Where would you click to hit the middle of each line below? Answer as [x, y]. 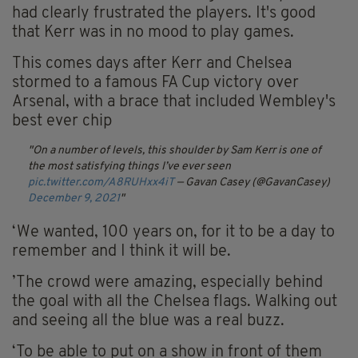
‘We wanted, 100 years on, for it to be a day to [173, 233]
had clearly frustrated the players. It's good [164, 14]
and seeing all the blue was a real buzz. [148, 322]
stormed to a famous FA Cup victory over [155, 84]
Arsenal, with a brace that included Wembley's [174, 103]
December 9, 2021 [74, 199]
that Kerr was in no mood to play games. [153, 33]
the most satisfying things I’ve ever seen [129, 167]
